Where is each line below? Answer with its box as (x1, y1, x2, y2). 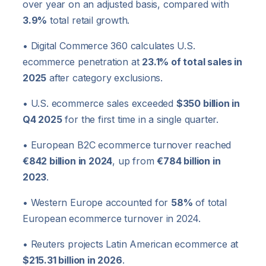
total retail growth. (47, 14, 130, 27)
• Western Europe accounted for (23, 197, 172, 209)
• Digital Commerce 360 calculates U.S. (23, 40, 195, 52)
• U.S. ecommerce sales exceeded (23, 97, 176, 110)
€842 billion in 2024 (23, 155, 113, 167)
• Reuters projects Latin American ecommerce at (23, 238, 239, 251)
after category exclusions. (46, 72, 163, 84)
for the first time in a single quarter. (62, 113, 218, 126)
